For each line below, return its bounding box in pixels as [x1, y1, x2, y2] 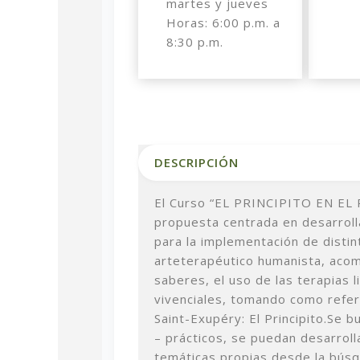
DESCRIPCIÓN [154, 153, 239, 170]
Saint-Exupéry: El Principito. [154, 309, 327, 326]
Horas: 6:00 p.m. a [166, 14, 280, 31]
